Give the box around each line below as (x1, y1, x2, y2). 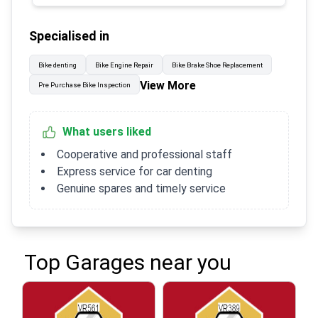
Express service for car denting (57, 165, 212, 179)
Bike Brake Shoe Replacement (172, 61, 263, 70)
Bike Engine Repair (95, 61, 153, 70)
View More (140, 79, 196, 93)
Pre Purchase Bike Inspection (38, 81, 131, 89)
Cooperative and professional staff (57, 148, 232, 162)
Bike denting (38, 61, 77, 70)
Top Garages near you (24, 250, 232, 275)
